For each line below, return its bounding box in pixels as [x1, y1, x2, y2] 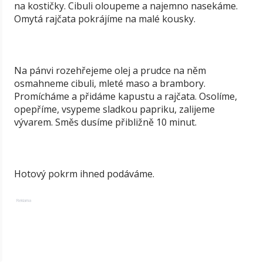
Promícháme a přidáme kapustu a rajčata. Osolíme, [14, 90, 237, 103]
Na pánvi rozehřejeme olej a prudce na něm [14, 64, 206, 77]
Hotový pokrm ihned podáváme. [14, 167, 154, 180]
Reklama [16, 197, 31, 203]
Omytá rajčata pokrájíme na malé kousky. [14, 12, 195, 25]
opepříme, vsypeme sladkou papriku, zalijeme [14, 103, 215, 116]
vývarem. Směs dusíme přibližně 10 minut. [14, 116, 197, 129]
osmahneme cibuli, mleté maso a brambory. [14, 77, 205, 90]
